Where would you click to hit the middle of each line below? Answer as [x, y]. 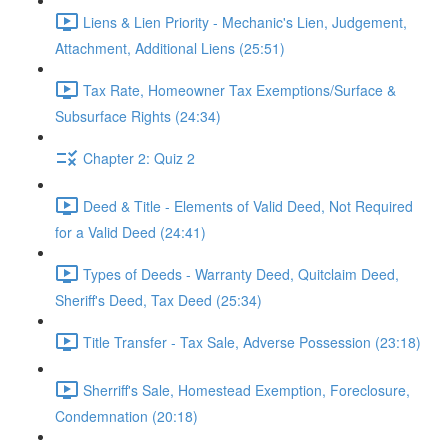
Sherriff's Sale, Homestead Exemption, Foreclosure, [246, 389]
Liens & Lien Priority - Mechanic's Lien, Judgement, [245, 21]
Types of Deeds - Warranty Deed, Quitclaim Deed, [241, 273]
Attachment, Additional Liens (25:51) [170, 48]
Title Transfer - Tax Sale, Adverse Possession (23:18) [252, 341]
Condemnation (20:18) [126, 416]
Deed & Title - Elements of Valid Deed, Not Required [248, 205]
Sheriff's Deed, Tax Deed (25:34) [158, 300]
